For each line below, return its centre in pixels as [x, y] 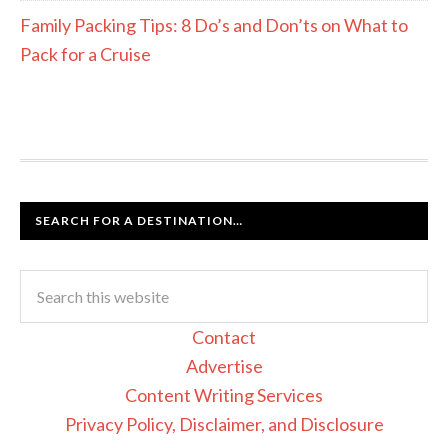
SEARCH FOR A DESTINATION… [139, 220]
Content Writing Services [224, 394]
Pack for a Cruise [85, 53]
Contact [224, 336]
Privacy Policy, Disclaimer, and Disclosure [224, 423]
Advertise [224, 365]
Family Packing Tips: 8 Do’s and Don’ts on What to [214, 24]
